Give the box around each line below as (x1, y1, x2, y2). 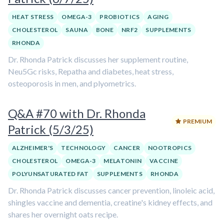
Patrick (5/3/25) (8, 122, 93, 136)
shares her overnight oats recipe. (8, 209, 118, 219)
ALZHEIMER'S (12, 144, 53, 151)
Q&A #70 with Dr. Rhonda (8, 106, 145, 120)
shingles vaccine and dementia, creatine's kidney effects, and (8, 197, 212, 207)
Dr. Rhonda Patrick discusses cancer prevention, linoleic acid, (8, 185, 214, 195)
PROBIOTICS (99, 13, 140, 20)
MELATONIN (103, 157, 142, 164)
